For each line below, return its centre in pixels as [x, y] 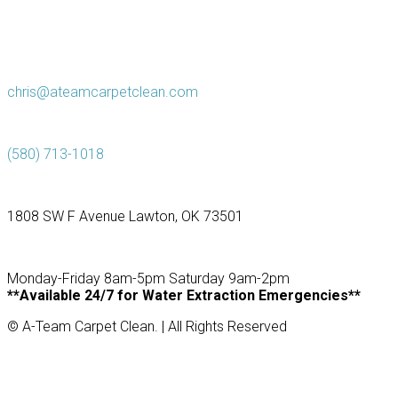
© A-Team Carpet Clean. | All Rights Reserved [147, 327]
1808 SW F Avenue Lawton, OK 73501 [125, 217]
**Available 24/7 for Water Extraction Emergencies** [184, 296]
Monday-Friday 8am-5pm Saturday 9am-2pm [148, 279]
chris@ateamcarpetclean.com [103, 92]
